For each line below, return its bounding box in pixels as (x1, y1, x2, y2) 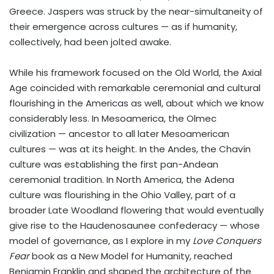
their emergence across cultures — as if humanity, (9, 20, 237, 34)
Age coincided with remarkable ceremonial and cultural (9, 81, 261, 95)
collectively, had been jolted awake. (9, 35, 174, 49)
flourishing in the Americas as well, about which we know (9, 97, 264, 110)
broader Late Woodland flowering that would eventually (9, 204, 264, 217)
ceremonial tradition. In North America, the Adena (9, 173, 234, 187)
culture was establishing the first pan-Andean (9, 158, 218, 171)
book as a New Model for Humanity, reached (29, 250, 232, 263)
